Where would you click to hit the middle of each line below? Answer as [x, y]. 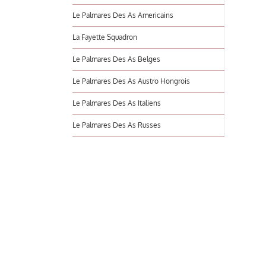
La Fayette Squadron [105, 37]
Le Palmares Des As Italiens [117, 103]
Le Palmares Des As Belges [116, 59]
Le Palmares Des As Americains [123, 15]
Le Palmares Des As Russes [117, 125]
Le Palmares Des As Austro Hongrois [131, 81]
